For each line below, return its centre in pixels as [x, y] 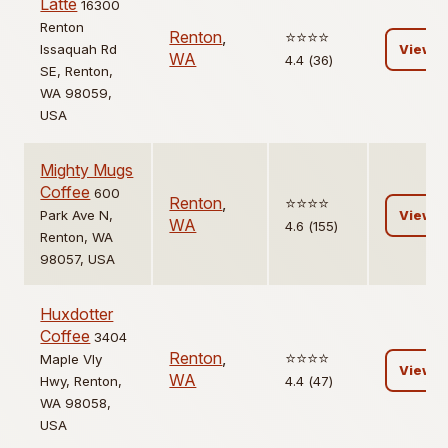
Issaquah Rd [79, 49]
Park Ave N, [77, 215]
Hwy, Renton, [81, 381]
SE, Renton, [77, 71]
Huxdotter [77, 314]
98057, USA [78, 259]
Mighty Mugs [87, 170]
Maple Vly [71, 359]
